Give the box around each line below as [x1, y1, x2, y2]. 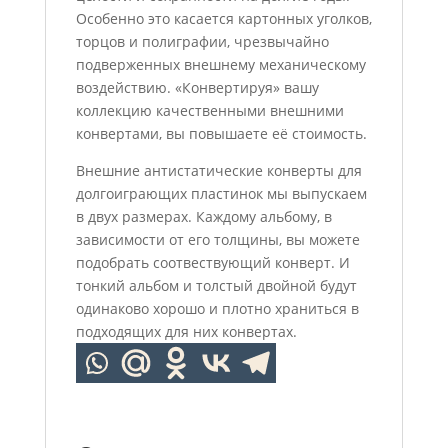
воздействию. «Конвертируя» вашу [75, 78, 319, 97]
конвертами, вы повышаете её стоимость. [75, 124, 367, 143]
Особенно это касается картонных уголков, [75, 9, 372, 28]
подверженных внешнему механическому [75, 55, 366, 74]
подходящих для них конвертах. [75, 322, 297, 341]
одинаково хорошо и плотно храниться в [75, 299, 359, 318]
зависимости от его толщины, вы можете [75, 230, 360, 249]
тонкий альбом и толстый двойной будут [75, 276, 357, 295]
